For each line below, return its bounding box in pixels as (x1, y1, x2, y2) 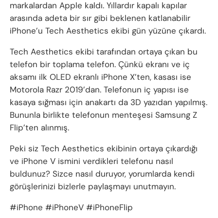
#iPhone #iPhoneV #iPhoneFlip (10, 201, 133, 213)
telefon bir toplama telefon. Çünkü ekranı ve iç (10, 58, 190, 70)
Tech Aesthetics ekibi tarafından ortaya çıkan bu (10, 46, 198, 57)
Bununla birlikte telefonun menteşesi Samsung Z (10, 109, 197, 120)
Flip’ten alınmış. (10, 122, 69, 133)
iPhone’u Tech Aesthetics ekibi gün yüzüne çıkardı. (10, 25, 206, 36)
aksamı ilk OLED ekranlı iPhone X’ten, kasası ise (10, 71, 191, 82)
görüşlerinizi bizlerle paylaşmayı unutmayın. (10, 181, 176, 192)
